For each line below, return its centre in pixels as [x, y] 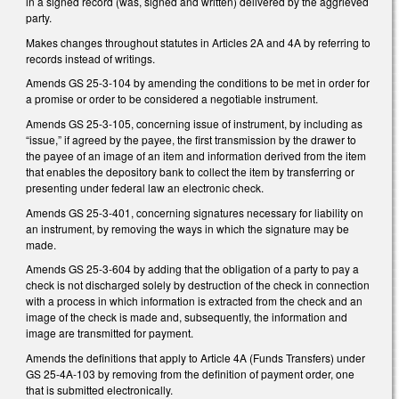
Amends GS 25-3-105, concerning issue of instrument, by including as [194, 124]
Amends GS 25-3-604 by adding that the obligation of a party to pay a [192, 269]
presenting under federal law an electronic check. [145, 188]
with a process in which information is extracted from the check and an [194, 301]
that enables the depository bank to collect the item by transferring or [190, 172]
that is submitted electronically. [99, 389]
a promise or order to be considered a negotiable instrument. [172, 99]
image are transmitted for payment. [110, 333]
